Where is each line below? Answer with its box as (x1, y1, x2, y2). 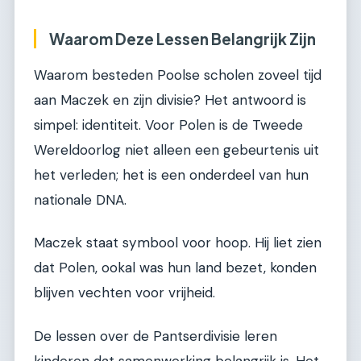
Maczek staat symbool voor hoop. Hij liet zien (34, 234, 322, 252)
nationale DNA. (34, 190, 127, 209)
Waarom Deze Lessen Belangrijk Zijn (49, 29, 316, 49)
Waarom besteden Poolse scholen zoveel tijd (34, 65, 322, 84)
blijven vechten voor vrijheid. (34, 284, 215, 302)
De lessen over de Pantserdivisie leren (34, 326, 277, 345)
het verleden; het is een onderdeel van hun (34, 165, 309, 184)
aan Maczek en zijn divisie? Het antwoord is (34, 90, 306, 109)
